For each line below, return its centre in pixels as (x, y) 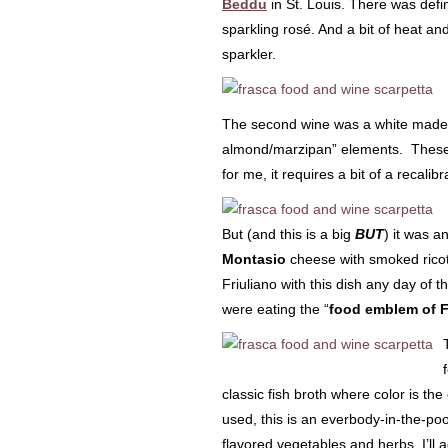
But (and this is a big (286, 234)
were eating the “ (275, 309)
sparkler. (249, 54)
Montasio (254, 259)
